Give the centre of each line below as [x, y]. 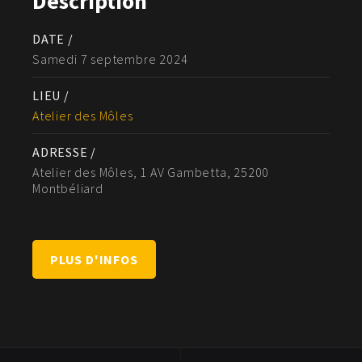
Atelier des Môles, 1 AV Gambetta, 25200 [151, 173]
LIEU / [51, 96]
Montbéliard [68, 189]
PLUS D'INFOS [94, 260]
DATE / [53, 39]
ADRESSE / [65, 152]
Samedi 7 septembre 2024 [110, 59]
